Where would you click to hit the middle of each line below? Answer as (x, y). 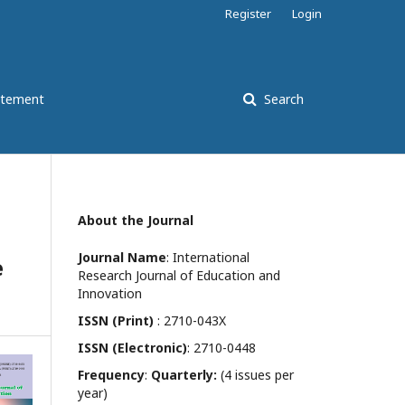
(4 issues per (257, 375)
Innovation (110, 293)
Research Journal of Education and (179, 275)
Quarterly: (186, 375)
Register (248, 14)
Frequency (111, 375)
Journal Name (122, 257)
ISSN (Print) (116, 320)
